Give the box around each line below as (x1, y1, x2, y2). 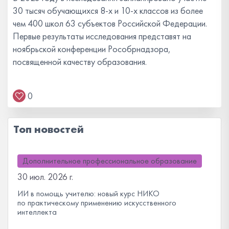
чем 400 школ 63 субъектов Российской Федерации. (13, 17, 207, 30)
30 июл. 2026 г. (17, 170, 73, 182)
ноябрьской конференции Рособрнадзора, (13, 43, 171, 55)
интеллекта (17, 206, 57, 217)
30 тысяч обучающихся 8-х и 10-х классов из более (13, 5, 203, 17)
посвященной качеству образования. (13, 56, 147, 68)
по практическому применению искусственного (17, 197, 176, 208)
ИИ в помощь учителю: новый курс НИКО (17, 188, 159, 199)
